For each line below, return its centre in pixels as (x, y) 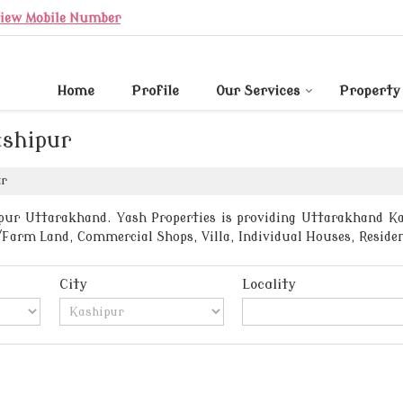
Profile (155, 92)
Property (370, 92)
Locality (269, 285)
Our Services (258, 92)
